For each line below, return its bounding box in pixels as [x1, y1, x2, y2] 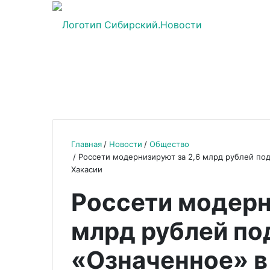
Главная [71, 139, 102, 149]
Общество [149, 139, 189, 149]
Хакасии [71, 165, 102, 174]
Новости [109, 139, 142, 149]
